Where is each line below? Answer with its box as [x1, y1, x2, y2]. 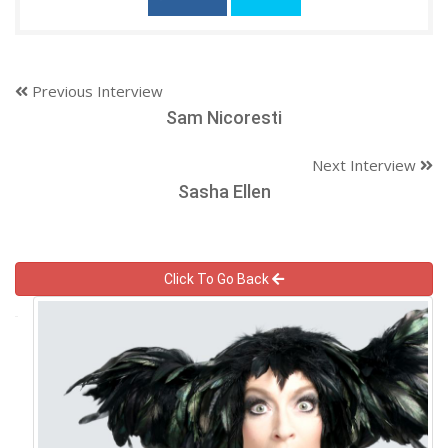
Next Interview [312, 154, 420, 175]
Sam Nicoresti [166, 106, 282, 128]
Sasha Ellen [177, 180, 271, 202]
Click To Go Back [164, 270, 272, 287]
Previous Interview [28, 80, 163, 101]
